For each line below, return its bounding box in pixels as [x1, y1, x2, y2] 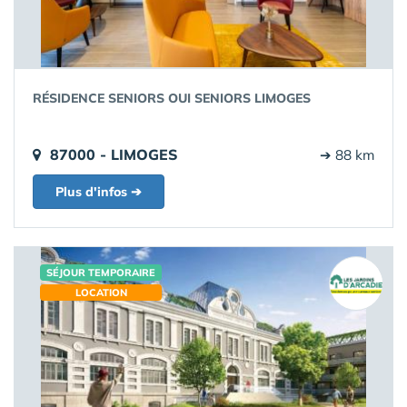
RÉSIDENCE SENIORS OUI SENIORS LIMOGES [33, 90, 311, 107]
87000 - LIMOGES [50, 145, 178, 164]
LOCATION [74, 286, 127, 300]
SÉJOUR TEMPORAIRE [46, 266, 155, 280]
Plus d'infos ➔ [55, 184, 142, 201]
